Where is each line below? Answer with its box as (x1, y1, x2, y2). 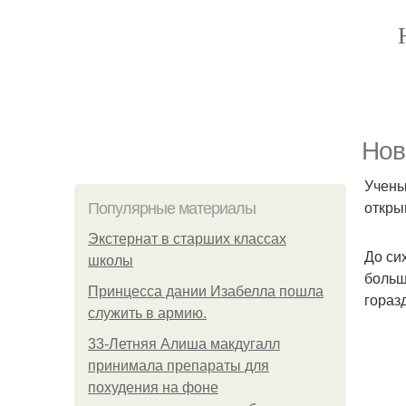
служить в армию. (88, 305, 207, 321)
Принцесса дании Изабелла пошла (88, 284, 324, 299)
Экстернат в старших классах (88, 231, 286, 246)
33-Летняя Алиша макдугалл (88, 336, 280, 352)
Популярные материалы (88, 199, 256, 217)
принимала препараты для (88, 358, 269, 373)
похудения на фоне (88, 380, 218, 395)
